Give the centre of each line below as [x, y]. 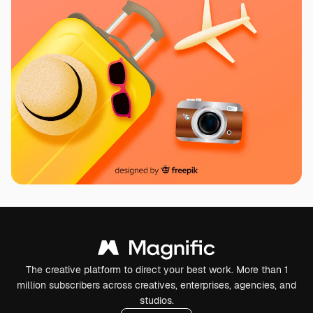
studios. [156, 300]
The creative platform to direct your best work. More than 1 [156, 269]
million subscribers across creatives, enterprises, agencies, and [156, 285]
